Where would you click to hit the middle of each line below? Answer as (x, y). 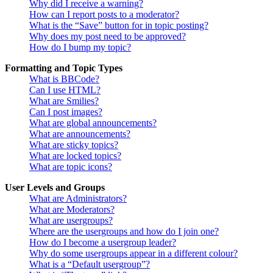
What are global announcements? (93, 122)
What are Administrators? (78, 198)
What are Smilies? (64, 101)
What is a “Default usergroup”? (90, 264)
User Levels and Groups (55, 187)
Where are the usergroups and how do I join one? (124, 231)
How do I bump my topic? (80, 47)
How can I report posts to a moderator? (104, 14)
